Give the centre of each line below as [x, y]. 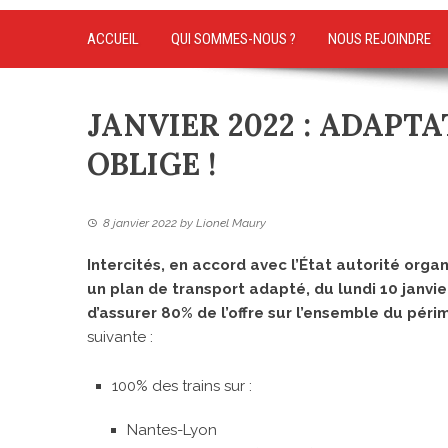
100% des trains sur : [182, 385]
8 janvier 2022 [140, 222]
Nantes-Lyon [172, 429]
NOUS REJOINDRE [379, 38]
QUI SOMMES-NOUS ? [233, 38]
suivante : [120, 336]
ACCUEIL [113, 38]
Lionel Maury [231, 222]
